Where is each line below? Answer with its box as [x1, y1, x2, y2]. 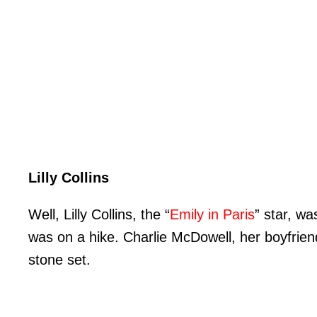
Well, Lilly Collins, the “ [28, 207, 170, 223]
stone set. [28, 252, 91, 268]
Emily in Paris [170, 207, 255, 223]
